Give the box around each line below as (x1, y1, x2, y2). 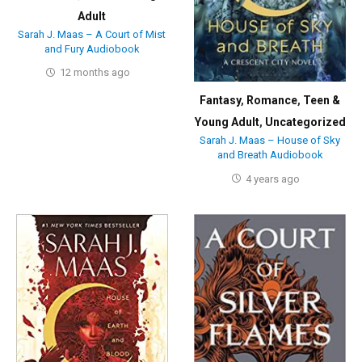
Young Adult (194, 116, 259, 129)
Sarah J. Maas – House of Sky (200, 134, 341, 147)
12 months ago (59, 66, 130, 79)
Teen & (303, 94, 341, 107)
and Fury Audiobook (44, 42, 140, 55)
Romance (246, 94, 298, 107)
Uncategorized (264, 116, 346, 129)
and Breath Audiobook (217, 149, 323, 162)
